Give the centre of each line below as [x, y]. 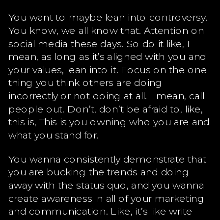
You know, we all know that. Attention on [106, 30]
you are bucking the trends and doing [99, 171]
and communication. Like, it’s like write [100, 211]
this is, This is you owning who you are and [109, 121]
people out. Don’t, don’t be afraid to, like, [106, 108]
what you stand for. [54, 135]
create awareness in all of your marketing [106, 198]
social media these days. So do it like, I [99, 43]
